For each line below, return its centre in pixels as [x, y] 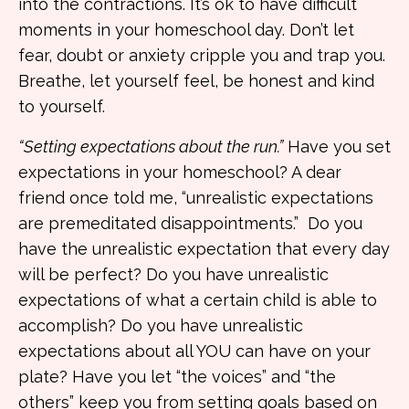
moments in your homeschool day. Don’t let [186, 30]
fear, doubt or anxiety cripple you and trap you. [202, 55]
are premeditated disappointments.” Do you [190, 223]
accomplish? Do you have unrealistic [161, 325]
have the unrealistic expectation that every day [204, 249]
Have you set [339, 147]
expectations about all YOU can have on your [194, 351]
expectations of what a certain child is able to [198, 300]
